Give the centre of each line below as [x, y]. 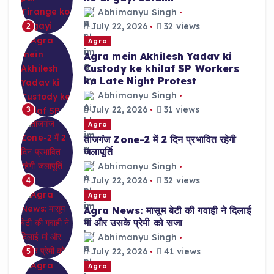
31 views [181, 110]
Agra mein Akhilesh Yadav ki [158, 56]
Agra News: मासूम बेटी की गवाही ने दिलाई [167, 210]
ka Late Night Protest [140, 80]
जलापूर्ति [98, 151]
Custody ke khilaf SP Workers [161, 68]
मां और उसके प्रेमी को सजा [133, 222]
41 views [181, 252]
